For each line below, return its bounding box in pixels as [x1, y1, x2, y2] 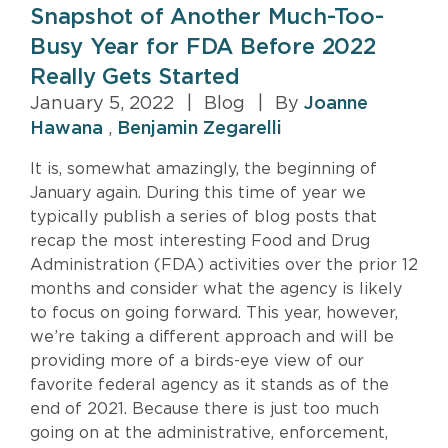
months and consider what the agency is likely [30, 280, 402, 297]
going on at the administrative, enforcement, [30, 424, 388, 441]
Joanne [304, 94, 368, 113]
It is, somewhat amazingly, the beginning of [30, 160, 377, 177]
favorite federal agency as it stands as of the [30, 376, 389, 393]
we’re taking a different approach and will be [30, 328, 394, 345]
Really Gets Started [30, 65, 240, 88]
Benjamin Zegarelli [117, 119, 282, 138]
